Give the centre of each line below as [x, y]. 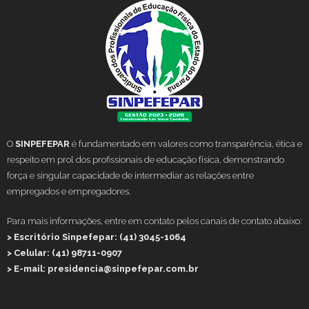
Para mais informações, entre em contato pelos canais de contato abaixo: [154, 221]
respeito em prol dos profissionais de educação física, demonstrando [146, 160]
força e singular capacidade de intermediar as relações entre [130, 176]
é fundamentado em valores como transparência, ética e [186, 144]
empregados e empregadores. [69, 191]
